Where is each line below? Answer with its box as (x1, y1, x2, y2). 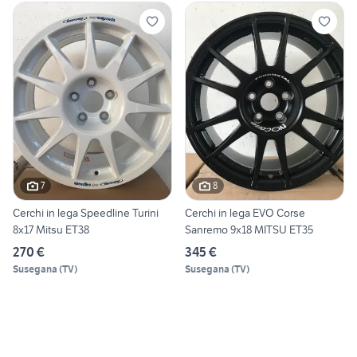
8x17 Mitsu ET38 (13, 222, 89, 237)
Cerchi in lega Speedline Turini (13, 205, 159, 220)
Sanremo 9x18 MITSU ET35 (185, 222, 313, 237)
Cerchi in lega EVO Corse (185, 205, 305, 220)
